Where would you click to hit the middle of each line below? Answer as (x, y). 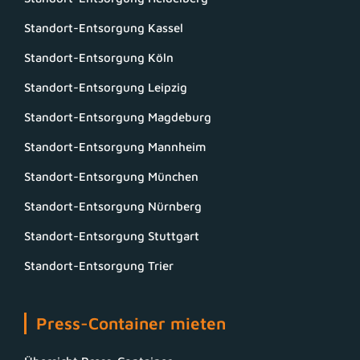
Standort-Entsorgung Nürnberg (113, 207)
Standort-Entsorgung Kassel (104, 28)
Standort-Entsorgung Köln (99, 58)
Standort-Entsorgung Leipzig (106, 88)
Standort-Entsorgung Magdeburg (118, 117)
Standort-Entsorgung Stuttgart (112, 236)
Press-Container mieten (131, 323)
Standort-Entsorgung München (111, 177)
